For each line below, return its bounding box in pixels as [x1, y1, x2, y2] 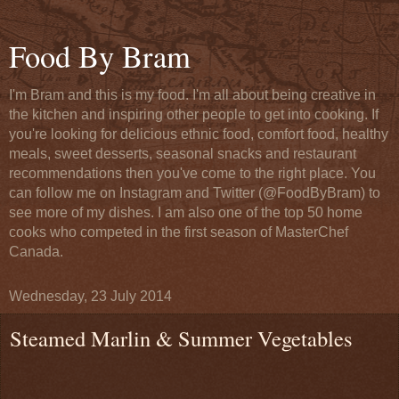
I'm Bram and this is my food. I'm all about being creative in [9, 87, 376, 102]
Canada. [9, 244, 63, 259]
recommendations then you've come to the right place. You [9, 166, 376, 181]
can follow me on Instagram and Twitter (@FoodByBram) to [9, 185, 380, 200]
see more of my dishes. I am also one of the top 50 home [9, 205, 362, 220]
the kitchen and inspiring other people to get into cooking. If [9, 107, 379, 122]
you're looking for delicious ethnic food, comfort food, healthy [9, 126, 388, 142]
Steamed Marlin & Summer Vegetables [10, 323, 353, 353]
